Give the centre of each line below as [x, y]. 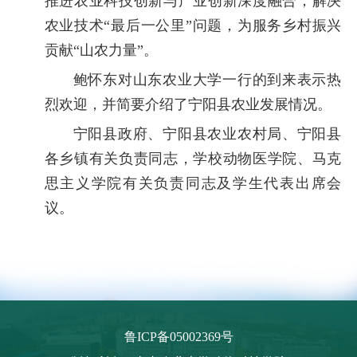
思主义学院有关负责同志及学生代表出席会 [193, 184]
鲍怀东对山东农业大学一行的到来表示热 [207, 80]
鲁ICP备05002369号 [178, 337]
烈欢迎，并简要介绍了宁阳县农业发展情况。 [188, 105]
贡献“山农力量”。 [101, 51]
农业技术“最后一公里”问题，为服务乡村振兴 [193, 26]
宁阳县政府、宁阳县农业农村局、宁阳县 [207, 134]
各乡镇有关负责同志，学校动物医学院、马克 [193, 159]
